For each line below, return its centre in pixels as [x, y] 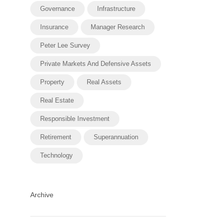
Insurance [55, 27]
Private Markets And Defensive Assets [96, 63]
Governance [58, 8]
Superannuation [116, 137]
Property [53, 82]
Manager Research [118, 27]
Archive [42, 194]
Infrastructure [116, 8]
